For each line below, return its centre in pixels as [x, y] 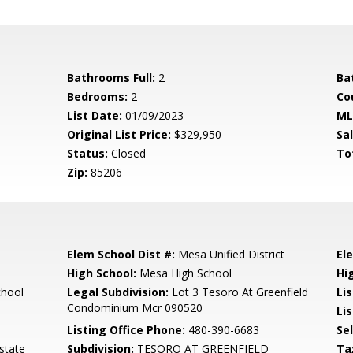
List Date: [95, 115]
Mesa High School [184, 273]
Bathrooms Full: [111, 78]
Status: [88, 153]
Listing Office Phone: [126, 330]
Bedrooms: [98, 97]
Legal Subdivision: [118, 292]
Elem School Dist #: [121, 254]
